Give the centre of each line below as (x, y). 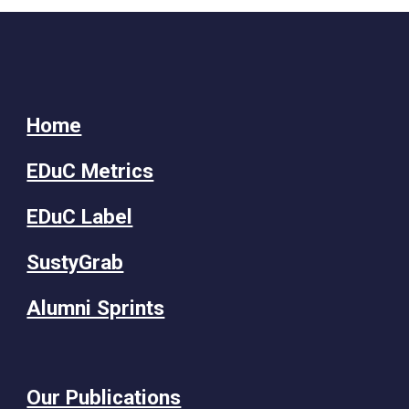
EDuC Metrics (90, 171)
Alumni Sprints (96, 308)
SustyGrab (75, 262)
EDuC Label (80, 217)
